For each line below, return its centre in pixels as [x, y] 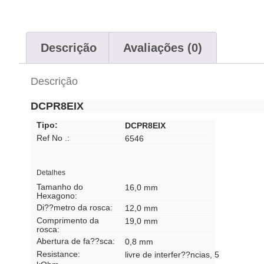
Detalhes [51, 173]
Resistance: [58, 254]
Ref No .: [53, 138]
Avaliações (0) [163, 48]
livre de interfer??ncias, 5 [172, 255]
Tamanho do [60, 187]
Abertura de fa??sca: [76, 241]
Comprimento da [68, 221]
